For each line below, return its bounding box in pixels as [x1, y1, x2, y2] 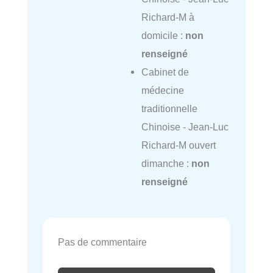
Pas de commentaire [58, 236, 147, 248]
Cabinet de [141, 66, 189, 77]
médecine [141, 84, 184, 96]
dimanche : [141, 157, 191, 169]
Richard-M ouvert [141, 139, 216, 151]
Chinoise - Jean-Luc [141, 121, 229, 132]
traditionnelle [141, 102, 197, 114]
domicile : [141, 29, 185, 41]
